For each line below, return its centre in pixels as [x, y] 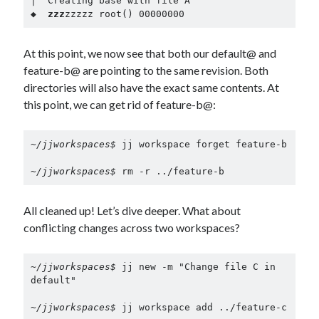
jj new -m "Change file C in [198, 267]
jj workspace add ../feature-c [204, 308]
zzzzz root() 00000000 [124, 14]
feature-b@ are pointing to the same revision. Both [146, 70]
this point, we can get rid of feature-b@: [120, 104]
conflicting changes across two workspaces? [132, 227]
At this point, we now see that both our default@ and [150, 53]
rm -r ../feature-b [173, 171]
